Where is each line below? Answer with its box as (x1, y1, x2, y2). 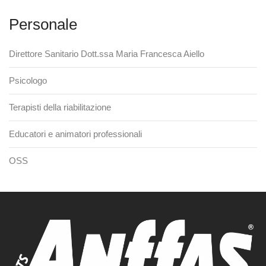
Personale (9, 16, 77, 33)
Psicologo (9, 75, 47, 86)
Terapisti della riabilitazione (9, 102, 111, 113)
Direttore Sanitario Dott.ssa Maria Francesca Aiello (9, 49, 204, 59)
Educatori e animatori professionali (9, 129, 142, 140)
